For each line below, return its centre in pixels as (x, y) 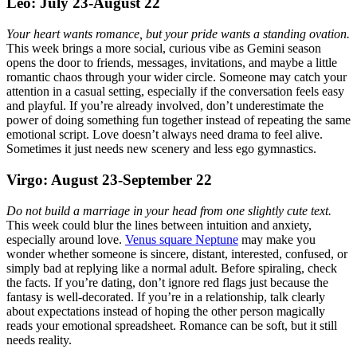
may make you (277, 239)
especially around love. (66, 239)
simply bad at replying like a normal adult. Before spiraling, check (172, 268)
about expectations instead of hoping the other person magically (166, 311)
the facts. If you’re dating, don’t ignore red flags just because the (167, 282)
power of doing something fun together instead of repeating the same (178, 120)
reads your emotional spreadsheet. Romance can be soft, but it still (172, 325)
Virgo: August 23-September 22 (109, 179)
